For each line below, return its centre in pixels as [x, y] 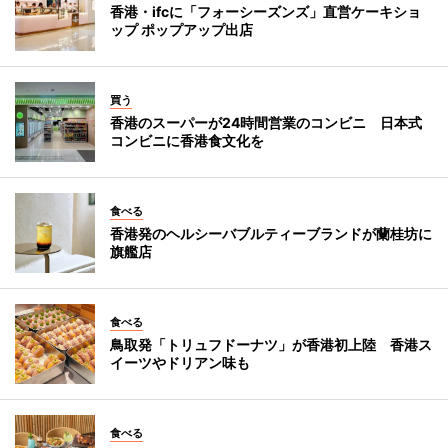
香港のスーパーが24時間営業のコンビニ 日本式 [266, 123]
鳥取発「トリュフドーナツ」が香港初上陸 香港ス [271, 345]
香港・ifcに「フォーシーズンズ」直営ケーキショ [265, 12]
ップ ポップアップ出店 [181, 30]
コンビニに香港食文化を [187, 141]
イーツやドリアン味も [180, 363]
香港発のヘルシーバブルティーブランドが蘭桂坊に [271, 234]
